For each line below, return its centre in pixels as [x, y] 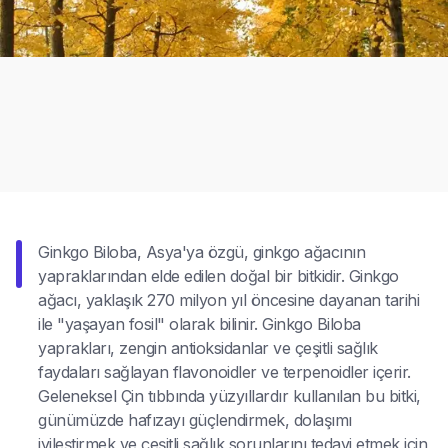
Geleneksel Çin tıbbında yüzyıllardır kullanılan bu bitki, [229, 395]
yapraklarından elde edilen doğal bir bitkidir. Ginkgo [218, 275]
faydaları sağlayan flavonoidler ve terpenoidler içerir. [224, 371]
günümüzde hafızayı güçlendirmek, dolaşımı [195, 419]
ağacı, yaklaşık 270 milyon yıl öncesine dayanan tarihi [228, 299]
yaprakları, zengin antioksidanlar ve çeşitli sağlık [208, 347]
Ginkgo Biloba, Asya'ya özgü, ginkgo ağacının [201, 251]
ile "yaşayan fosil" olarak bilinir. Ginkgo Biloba [199, 323]
